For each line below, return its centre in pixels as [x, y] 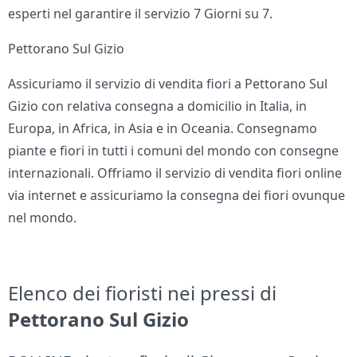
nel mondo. [43, 218]
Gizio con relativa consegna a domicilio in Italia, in [158, 106]
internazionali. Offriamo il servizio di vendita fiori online [175, 173]
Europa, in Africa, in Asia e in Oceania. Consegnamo [163, 129]
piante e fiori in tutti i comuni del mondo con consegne [174, 151]
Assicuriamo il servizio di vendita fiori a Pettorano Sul [168, 84]
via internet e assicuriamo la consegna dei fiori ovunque [177, 196]
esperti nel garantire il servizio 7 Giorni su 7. [141, 14]
